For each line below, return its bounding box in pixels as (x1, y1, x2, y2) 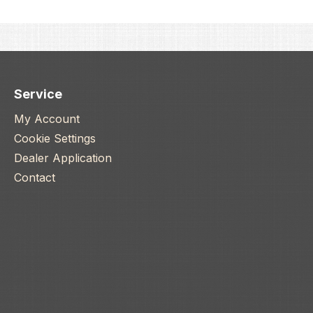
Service (14, 87, 62, 102)
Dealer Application (14, 151, 112, 166)
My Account (14, 112, 80, 126)
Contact (14, 170, 55, 185)
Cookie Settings (14, 131, 96, 146)
